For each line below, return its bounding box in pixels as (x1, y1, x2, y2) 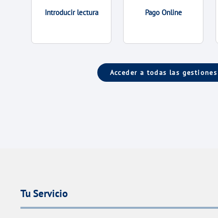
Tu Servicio (20, 186, 68, 200)
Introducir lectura (44, 7, 98, 17)
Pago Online (145, 7, 182, 17)
